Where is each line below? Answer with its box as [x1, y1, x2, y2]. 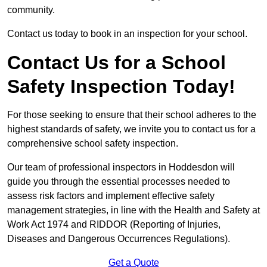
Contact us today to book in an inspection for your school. [7, 29, 247, 39]
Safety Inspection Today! [7, 76, 235, 98]
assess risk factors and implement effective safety [7, 191, 215, 201]
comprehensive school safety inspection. [7, 138, 181, 149]
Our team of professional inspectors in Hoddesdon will [7, 162, 235, 173]
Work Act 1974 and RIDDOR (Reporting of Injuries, [7, 219, 221, 230]
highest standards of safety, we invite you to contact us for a [7, 124, 256, 135]
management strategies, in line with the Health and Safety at [7, 205, 260, 216]
